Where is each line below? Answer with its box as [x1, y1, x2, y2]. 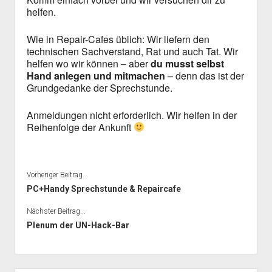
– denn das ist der [165, 68, 244, 83]
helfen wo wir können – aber [26, 56, 151, 70]
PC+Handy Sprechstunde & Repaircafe [26, 183, 181, 194]
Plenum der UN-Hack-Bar [26, 220, 129, 230]
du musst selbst [150, 56, 224, 70]
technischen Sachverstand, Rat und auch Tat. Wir [26, 44, 238, 58]
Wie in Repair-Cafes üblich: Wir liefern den [26, 32, 209, 46]
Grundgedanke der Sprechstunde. [26, 80, 172, 95]
